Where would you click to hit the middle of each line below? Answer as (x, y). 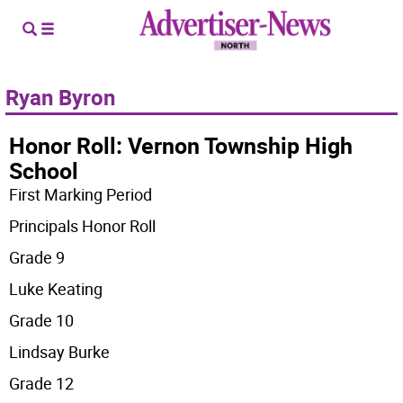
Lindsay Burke (60, 352)
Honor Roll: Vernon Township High (181, 145)
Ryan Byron (60, 97)
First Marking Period (81, 194)
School (44, 170)
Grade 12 (42, 383)
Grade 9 (37, 257)
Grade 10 (42, 320)
